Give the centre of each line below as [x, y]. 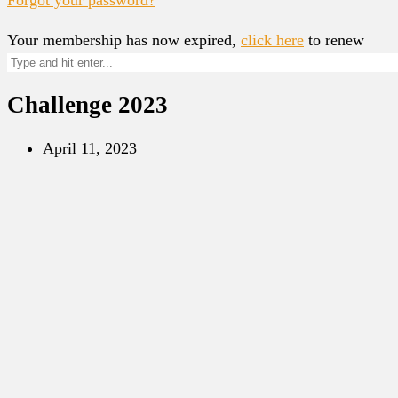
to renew [334, 40]
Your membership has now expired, [124, 40]
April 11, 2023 [90, 148]
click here [272, 40]
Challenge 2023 [88, 105]
